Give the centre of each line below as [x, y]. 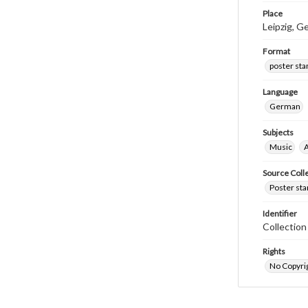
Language [280, 92]
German [285, 106]
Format [276, 51]
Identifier [280, 213]
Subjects [278, 132]
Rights [274, 251]
